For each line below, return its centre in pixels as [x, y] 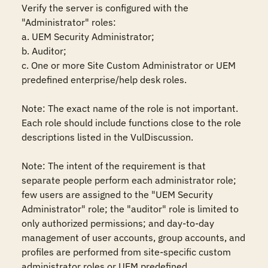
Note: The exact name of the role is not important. [130, 108]
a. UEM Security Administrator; [88, 36]
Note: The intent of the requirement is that [114, 166]
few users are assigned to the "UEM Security [117, 194]
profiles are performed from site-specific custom [126, 252]
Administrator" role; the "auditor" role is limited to [130, 209]
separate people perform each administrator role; [129, 180]
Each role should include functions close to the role [131, 123]
